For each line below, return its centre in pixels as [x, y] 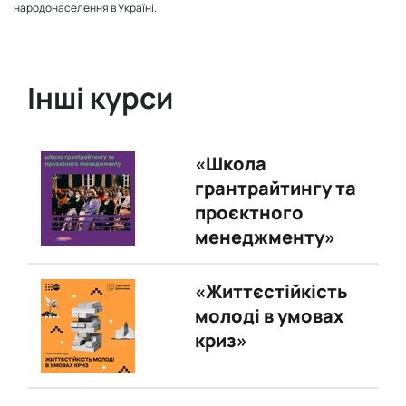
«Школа [230, 164]
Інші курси [100, 98]
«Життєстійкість [271, 291]
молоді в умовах [269, 316]
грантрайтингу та [275, 188]
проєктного [249, 213]
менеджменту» [265, 237]
